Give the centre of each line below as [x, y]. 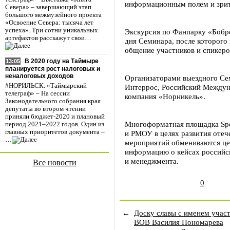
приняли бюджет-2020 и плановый [55, 117]
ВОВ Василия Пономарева [179, 222]
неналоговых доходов [39, 76]
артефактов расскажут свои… [48, 38]
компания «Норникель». [165, 96]
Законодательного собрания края [53, 101]
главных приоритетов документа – [55, 132]
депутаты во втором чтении [45, 109]
